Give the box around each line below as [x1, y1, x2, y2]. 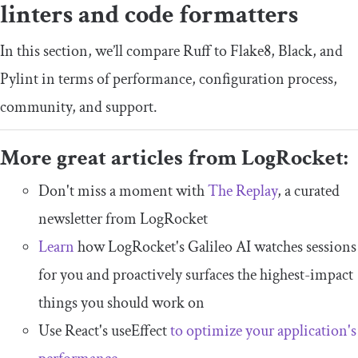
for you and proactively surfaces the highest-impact [38, 265, 353, 286]
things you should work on [38, 292, 205, 314]
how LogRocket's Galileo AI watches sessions [74, 237, 356, 258]
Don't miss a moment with [38, 181, 208, 202]
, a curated [277, 181, 340, 202]
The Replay [208, 181, 277, 202]
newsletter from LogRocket [38, 209, 208, 230]
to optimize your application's [170, 320, 356, 342]
